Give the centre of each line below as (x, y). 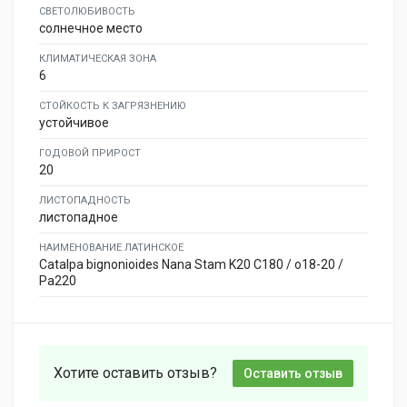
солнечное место (91, 28)
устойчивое (74, 123)
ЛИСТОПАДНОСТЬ (85, 200)
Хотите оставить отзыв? (135, 373)
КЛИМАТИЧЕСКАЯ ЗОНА (98, 59)
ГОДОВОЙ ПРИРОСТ (90, 153)
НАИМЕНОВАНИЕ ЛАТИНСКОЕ (111, 248)
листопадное (79, 217)
